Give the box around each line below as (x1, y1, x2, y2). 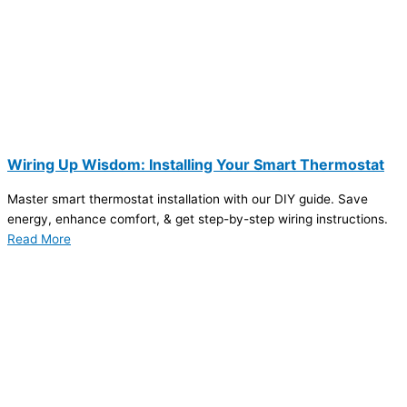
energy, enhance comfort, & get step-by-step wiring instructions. (7, 211, 388, 226)
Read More (7, 231, 71, 246)
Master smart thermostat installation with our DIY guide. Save (7, 191, 368, 206)
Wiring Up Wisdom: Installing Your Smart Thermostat (7, 154, 384, 174)
